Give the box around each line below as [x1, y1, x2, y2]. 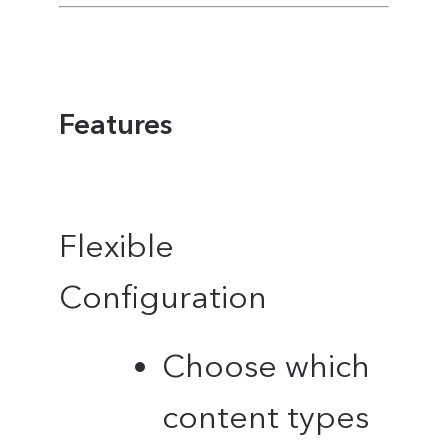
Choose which [161, 347, 370, 386]
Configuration [59, 278, 268, 317]
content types [161, 398, 369, 437]
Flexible [59, 227, 175, 266]
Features [59, 106, 173, 142]
